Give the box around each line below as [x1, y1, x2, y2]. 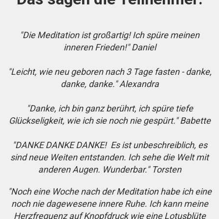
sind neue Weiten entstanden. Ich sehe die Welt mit [10, 152, 209, 163]
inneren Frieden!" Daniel [63, 42, 156, 53]
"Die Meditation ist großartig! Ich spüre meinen [20, 30, 199, 41]
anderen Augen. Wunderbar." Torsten [38, 164, 181, 175]
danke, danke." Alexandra [60, 79, 159, 89]
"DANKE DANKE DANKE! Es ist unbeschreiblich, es [12, 140, 207, 151]
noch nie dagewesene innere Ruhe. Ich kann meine [11, 198, 208, 209]
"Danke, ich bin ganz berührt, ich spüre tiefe [26, 103, 193, 114]
